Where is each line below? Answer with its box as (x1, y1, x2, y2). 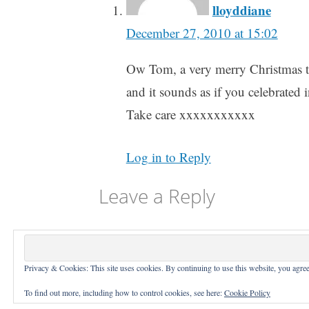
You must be (98, 226, 169, 243)
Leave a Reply (98, 182, 215, 209)
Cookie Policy (224, 287, 270, 298)
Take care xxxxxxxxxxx (126, 106, 255, 123)
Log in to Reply (126, 148, 211, 166)
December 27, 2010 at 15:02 (126, 24, 278, 42)
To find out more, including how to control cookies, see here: (24, 287, 224, 298)
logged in (168, 226, 219, 243)
